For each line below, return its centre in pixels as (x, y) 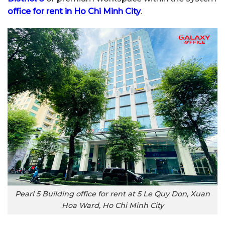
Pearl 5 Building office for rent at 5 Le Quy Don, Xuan (113, 194)
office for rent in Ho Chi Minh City (74, 12)
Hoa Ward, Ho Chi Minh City (113, 206)
